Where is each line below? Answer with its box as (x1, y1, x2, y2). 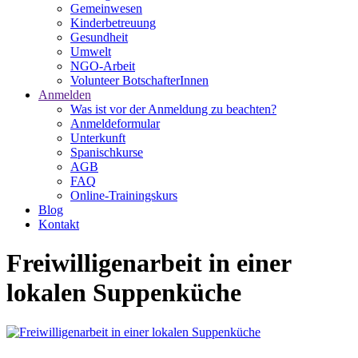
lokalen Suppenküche (6, 278, 241, 308)
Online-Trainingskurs (70, 189, 177, 202)
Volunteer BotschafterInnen (70, 74, 209, 87)
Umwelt (70, 45, 111, 58)
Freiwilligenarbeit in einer (6, 249, 291, 278)
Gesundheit (70, 30, 128, 44)
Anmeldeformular (70, 117, 160, 130)
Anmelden (38, 88, 91, 101)
